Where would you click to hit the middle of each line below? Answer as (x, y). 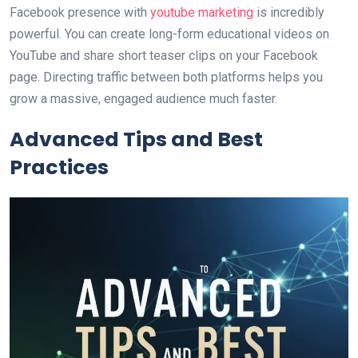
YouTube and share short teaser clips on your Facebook (164, 56)
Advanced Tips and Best (136, 139)
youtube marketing (200, 12)
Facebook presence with (78, 12)
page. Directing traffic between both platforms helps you (166, 77)
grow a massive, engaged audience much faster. (143, 99)
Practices (59, 167)
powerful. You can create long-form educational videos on (169, 34)
